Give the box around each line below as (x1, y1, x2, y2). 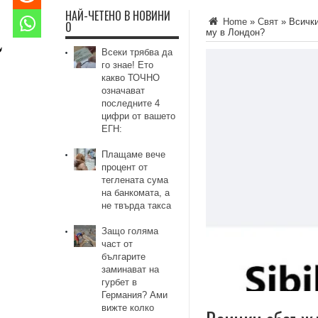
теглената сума (102, 175, 169, 185)
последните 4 (102, 98, 160, 109)
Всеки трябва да (102, 47, 173, 57)
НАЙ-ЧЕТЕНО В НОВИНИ (65, 7, 170, 24)
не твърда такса (102, 200, 172, 211)
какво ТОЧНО (102, 72, 160, 83)
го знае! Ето (102, 60, 154, 70)
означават (102, 85, 146, 96)
